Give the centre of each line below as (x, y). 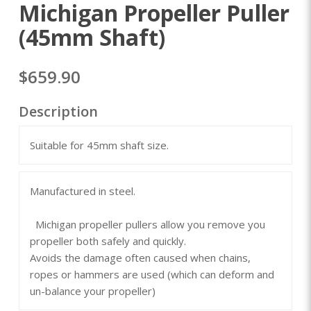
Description (58, 112)
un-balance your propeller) (92, 291)
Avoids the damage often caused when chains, (140, 258)
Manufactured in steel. (153, 191)
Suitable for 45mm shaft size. (99, 145)
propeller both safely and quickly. (153, 241)
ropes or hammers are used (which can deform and (152, 275)
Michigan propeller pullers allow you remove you (147, 225)
